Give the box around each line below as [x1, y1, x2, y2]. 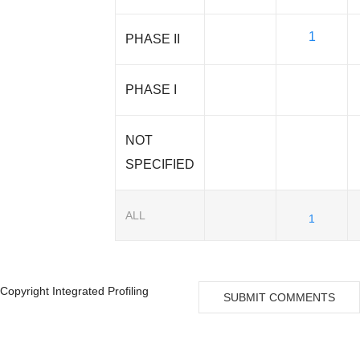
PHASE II [125, 32, 181, 47]
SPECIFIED [125, 157, 195, 172]
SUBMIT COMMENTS [223, 291, 335, 305]
